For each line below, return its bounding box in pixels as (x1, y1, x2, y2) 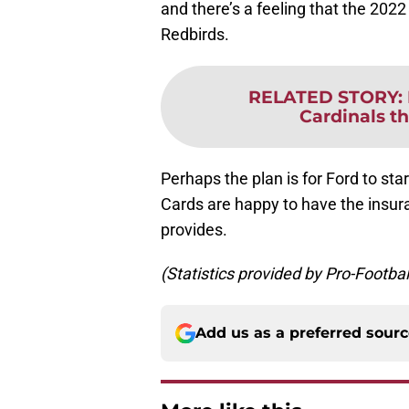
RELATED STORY (247, 86, 398, 109)
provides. (161, 220, 227, 240)
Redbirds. (161, 25, 229, 45)
